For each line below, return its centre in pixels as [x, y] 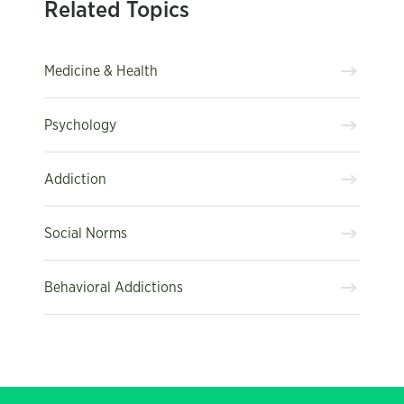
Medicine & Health [101, 71]
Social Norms [86, 233]
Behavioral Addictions [114, 287]
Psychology [80, 125]
